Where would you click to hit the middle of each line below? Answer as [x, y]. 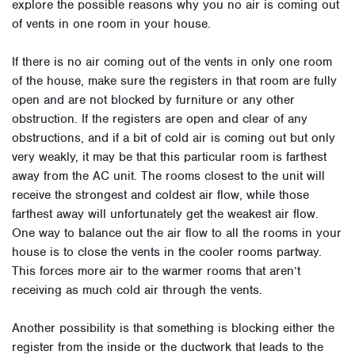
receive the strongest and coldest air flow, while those [160, 195]
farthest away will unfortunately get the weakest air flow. [165, 214]
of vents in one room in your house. [111, 24]
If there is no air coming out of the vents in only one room [172, 62]
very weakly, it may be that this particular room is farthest [169, 157]
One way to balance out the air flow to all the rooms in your [177, 233]
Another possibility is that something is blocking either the [173, 328]
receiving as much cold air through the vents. [137, 290]
